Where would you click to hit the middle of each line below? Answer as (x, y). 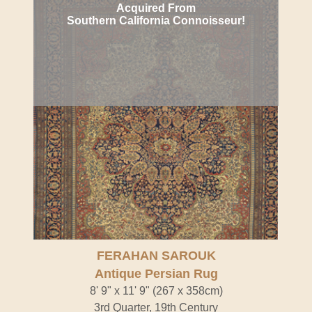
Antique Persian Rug (156, 274)
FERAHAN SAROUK (156, 256)
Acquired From (156, 8)
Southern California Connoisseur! (156, 21)
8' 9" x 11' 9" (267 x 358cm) (156, 291)
